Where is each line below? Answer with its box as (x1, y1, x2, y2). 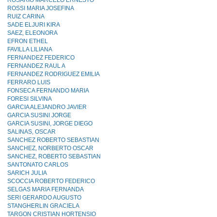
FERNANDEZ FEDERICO (7, 54, 75, 61)
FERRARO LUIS (7, 79, 50, 86)
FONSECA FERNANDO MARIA (7, 87, 89, 94)
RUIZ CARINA (7, 13, 45, 20)
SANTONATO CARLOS (7, 161, 68, 168)
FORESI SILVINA (7, 95, 52, 102)
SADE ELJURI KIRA (7, 21, 60, 28)
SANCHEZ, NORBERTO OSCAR (7, 145, 93, 152)
